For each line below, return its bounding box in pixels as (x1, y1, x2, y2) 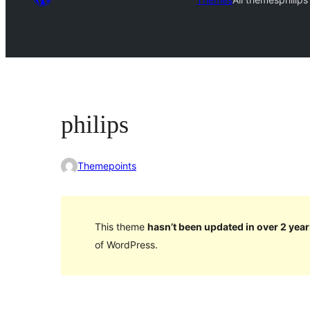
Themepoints (77, 160, 136, 172)
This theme (94, 220, 147, 232)
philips (61, 111, 129, 139)
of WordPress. (94, 238, 158, 250)
